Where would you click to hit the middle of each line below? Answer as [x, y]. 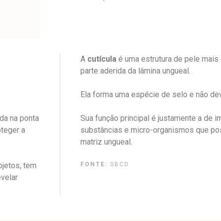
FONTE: [94, 164]
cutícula [102, 59]
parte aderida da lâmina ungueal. [135, 71]
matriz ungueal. [106, 142]
